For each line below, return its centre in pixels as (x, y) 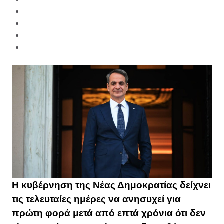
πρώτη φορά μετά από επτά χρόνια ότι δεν (109, 213)
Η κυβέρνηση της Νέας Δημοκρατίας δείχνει (111, 185)
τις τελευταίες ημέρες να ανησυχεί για (96, 199)
